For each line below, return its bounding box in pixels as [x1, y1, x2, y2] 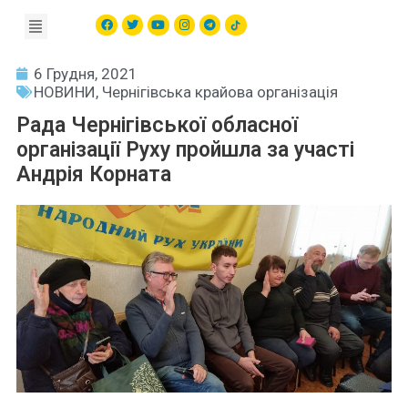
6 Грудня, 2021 [34, 64, 138, 83]
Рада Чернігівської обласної [16, 112, 298, 138]
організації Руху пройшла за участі [16, 137, 354, 162]
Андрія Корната [16, 161, 171, 187]
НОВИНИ [34, 82, 96, 101]
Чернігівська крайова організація [102, 82, 338, 101]
